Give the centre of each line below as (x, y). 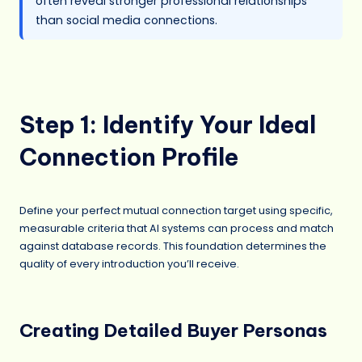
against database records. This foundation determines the (173, 246)
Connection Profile (129, 158)
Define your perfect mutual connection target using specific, (176, 211)
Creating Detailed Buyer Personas (173, 331)
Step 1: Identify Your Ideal (168, 125)
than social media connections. (126, 21)
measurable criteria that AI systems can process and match (177, 229)
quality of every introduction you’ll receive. (129, 264)
